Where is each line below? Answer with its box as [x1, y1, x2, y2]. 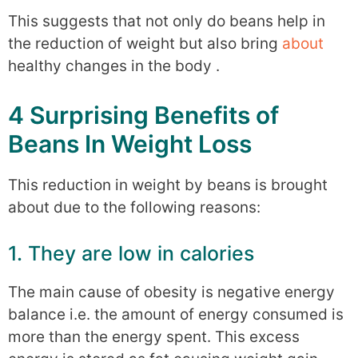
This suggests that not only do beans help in [8, 12, 325, 30]
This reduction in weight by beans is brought [8, 175, 328, 194]
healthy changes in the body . [8, 57, 220, 75]
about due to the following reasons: [8, 197, 261, 217]
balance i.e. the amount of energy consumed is [8, 305, 344, 324]
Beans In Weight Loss [8, 129, 252, 158]
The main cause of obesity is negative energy [8, 283, 335, 301]
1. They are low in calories [8, 241, 254, 265]
